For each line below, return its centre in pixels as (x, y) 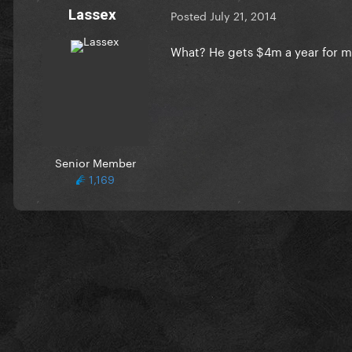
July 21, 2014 (243, 15)
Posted (190, 15)
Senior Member (95, 161)
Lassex (92, 14)
